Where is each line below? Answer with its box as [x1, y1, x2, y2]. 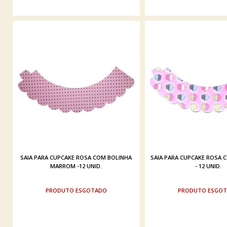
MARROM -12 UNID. [50, 162, 102, 170]
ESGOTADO [75, 186, 107, 194]
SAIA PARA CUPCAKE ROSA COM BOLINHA [20, 153, 132, 161]
